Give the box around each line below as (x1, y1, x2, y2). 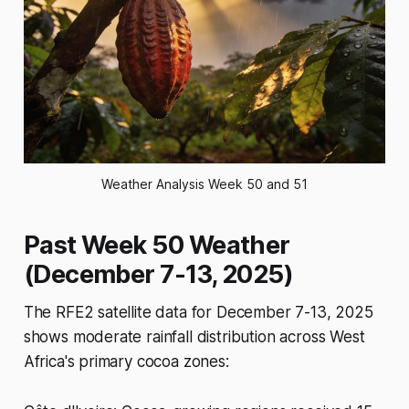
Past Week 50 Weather (23, 230, 290, 261)
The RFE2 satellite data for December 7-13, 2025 (23, 303, 373, 322)
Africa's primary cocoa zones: (23, 352, 229, 372)
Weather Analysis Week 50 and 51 (101, 176, 308, 193)
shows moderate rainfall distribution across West (23, 328, 365, 347)
